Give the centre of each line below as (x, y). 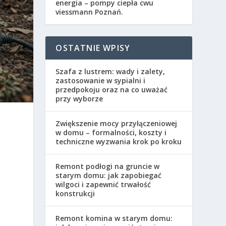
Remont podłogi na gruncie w (108, 166)
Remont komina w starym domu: (114, 218)
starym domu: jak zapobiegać (109, 175)
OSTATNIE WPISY (93, 48)
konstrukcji (75, 193)
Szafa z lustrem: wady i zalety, (110, 71)
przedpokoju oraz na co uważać (112, 90)
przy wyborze (79, 99)
